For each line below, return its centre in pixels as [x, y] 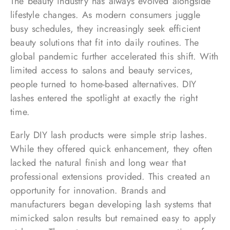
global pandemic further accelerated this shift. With [114, 56]
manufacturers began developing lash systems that [111, 204]
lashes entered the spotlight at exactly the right [104, 98]
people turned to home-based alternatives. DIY [103, 84]
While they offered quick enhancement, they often [111, 149]
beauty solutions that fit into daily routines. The [105, 43]
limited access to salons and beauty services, [102, 70]
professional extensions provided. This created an [110, 177]
